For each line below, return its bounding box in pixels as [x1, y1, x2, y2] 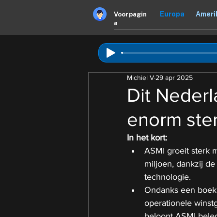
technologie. [144, 172, 191, 182]
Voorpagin [114, 11, 147, 18]
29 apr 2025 [155, 74, 193, 81]
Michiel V [127, 74, 154, 81]
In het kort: [127, 133, 167, 142]
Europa [160, 10, 185, 18]
